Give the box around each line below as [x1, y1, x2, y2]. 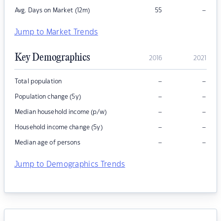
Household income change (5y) [15, 124, 103, 131]
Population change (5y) [15, 94, 81, 100]
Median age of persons [15, 140, 80, 146]
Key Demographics [15, 52, 90, 64]
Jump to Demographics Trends [14, 161, 125, 169]
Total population [15, 78, 62, 85]
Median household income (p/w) [15, 109, 107, 115]
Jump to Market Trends [14, 29, 98, 37]
